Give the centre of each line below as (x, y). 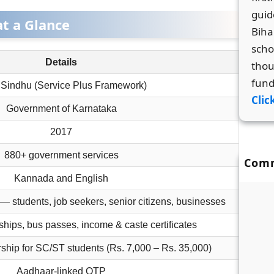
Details (61, 62)
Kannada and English (61, 179)
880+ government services (61, 155)
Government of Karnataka (61, 109)
